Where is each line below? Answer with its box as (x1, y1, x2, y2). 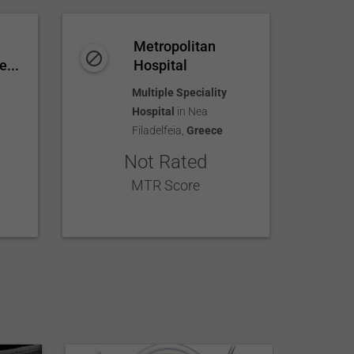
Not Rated (124, 151, 208, 173)
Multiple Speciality (132, 86, 228, 99)
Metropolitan (134, 38, 217, 55)
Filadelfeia (132, 124, 183, 137)
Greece (186, 124, 224, 137)
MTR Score (131, 177, 201, 194)
